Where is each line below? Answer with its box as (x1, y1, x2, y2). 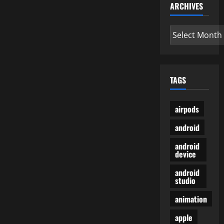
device (174, 147, 196, 160)
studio (174, 174, 195, 186)
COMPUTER (69, 9, 108, 19)
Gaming (69, 2, 96, 12)
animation (174, 192, 207, 205)
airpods (174, 102, 199, 115)
